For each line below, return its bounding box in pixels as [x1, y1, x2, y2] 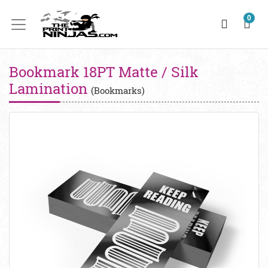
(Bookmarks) [91, 84, 145, 96]
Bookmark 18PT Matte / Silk [9, 62, 199, 81]
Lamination [9, 79, 91, 98]
